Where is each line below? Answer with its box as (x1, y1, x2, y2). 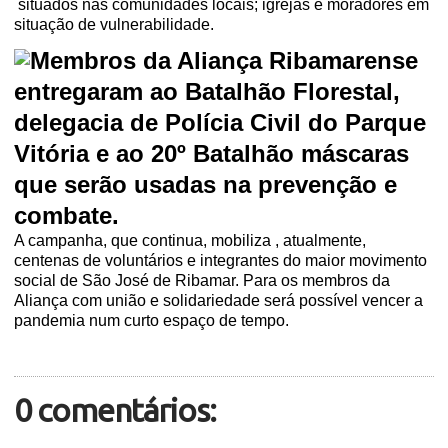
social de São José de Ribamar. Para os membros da (14, 272, 391, 290)
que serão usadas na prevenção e (14, 171, 398, 199)
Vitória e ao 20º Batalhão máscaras (14, 140, 410, 168)
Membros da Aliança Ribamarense (30, 47, 419, 75)
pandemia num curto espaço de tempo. (14, 312, 290, 330)
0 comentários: (14, 392, 217, 429)
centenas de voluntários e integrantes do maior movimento (14, 252, 428, 270)
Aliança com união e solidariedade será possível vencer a (14, 292, 424, 310)
